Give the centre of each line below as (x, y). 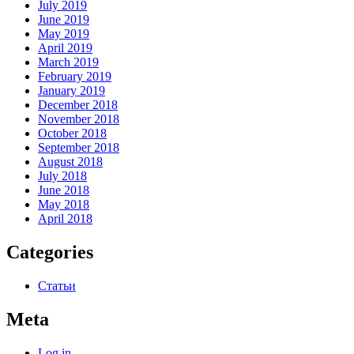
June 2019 (64, 20)
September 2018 (79, 148)
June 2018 (64, 190)
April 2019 (65, 48)
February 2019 (75, 77)
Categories (50, 252)
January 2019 (72, 91)
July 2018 (62, 176)
